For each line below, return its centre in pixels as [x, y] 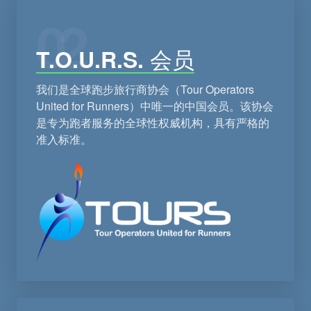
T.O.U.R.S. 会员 [115, 59]
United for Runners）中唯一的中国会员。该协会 [155, 106]
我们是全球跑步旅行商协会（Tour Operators [145, 90]
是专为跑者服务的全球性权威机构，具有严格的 [153, 123]
